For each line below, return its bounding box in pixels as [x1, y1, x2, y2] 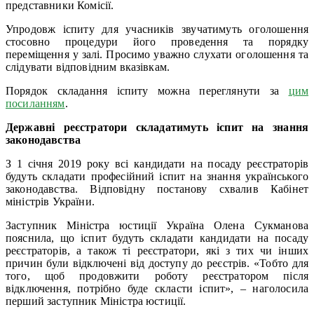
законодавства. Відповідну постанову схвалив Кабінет [6, 182, 308, 195]
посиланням [6, 97, 65, 109]
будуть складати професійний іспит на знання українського [6, 170, 308, 182]
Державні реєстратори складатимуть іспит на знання [6, 121, 308, 133]
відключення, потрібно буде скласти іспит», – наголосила [6, 282, 308, 294]
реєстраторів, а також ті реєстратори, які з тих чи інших [6, 244, 308, 257]
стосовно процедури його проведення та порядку [6, 35, 308, 48]
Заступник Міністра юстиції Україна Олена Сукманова [6, 219, 308, 231]
